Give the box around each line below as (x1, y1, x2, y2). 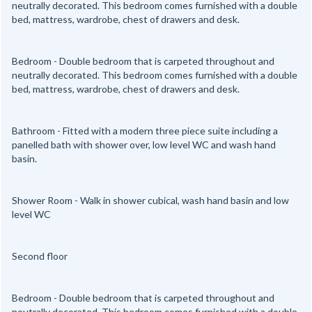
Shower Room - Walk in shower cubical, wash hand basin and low (12, 194, 289, 207)
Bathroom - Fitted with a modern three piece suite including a (12, 125, 278, 137)
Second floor (12, 250, 68, 263)
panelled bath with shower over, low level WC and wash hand (12, 139, 276, 151)
